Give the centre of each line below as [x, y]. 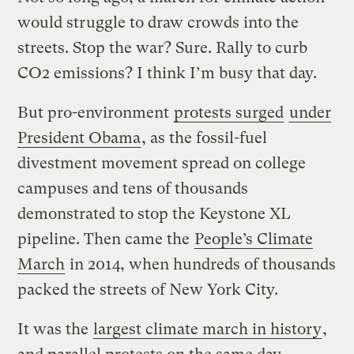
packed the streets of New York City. [148, 290]
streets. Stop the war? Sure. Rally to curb [163, 48]
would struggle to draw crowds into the [158, 23]
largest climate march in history [208, 330]
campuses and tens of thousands [133, 189]
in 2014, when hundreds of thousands [201, 265]
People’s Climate [254, 239]
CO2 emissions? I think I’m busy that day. [168, 73]
